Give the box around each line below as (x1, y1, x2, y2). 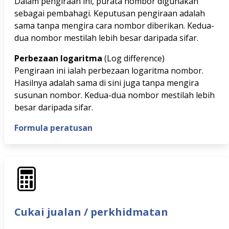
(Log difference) (104, 53, 165, 64)
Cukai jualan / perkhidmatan (14, 205, 168, 219)
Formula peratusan (14, 122, 93, 133)
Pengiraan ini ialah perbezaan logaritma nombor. (14, 65, 203, 76)
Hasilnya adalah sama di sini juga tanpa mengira (14, 77, 199, 88)
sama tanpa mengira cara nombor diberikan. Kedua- (14, 20, 214, 31)
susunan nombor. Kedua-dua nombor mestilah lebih (14, 89, 215, 101)
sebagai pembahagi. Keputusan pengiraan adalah (14, 8, 205, 19)
